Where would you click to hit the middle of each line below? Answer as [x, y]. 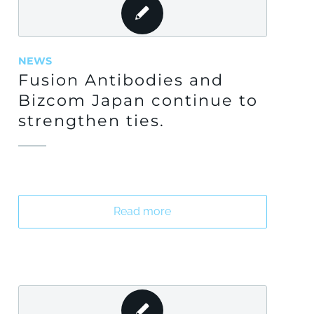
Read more [143, 211]
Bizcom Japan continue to [138, 100]
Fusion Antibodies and [121, 80]
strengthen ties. [92, 121]
